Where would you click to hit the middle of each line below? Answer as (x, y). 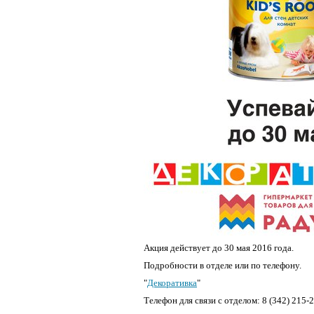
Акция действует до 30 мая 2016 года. (219, 248)
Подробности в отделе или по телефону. (223, 265)
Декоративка (172, 283)
